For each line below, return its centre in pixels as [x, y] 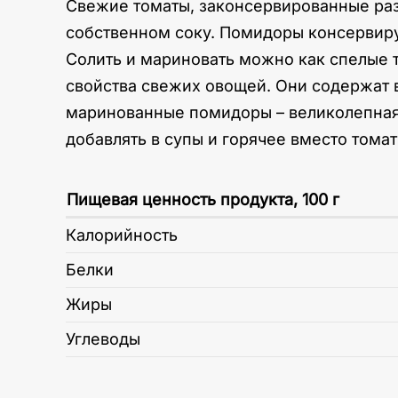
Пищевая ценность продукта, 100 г [203, 199]
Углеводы [103, 339]
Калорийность [122, 235]
